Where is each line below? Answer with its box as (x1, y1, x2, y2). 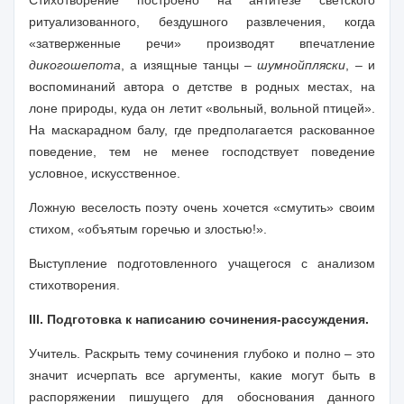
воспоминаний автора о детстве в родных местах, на (29, 79, 375, 94)
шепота (70, 58, 121, 72)
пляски (305, 58, 346, 72)
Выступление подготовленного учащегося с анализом (29, 256, 375, 271)
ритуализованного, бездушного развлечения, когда (29, 14, 375, 29)
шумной (257, 58, 306, 72)
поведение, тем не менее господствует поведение (29, 144, 375, 159)
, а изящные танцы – (121, 58, 258, 72)
